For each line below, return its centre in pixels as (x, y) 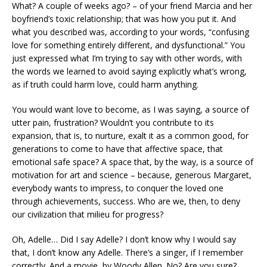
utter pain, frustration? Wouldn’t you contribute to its (113, 123)
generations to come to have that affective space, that (117, 149)
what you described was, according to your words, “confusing (131, 32)
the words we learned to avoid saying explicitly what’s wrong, (129, 72)
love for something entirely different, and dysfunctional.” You (128, 45)
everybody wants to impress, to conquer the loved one (118, 188)
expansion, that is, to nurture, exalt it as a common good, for (130, 136)
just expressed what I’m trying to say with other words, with (127, 58)
